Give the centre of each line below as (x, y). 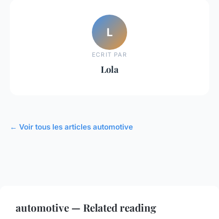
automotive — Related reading (86, 207)
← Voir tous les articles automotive (71, 127)
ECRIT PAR (109, 54)
